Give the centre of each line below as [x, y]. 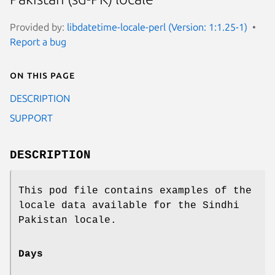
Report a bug [38, 41]
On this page [42, 75]
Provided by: [38, 27]
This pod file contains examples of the [135, 191]
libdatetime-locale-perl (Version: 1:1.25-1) [157, 27]
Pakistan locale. [68, 220]
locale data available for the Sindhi [129, 205]
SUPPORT [31, 118]
